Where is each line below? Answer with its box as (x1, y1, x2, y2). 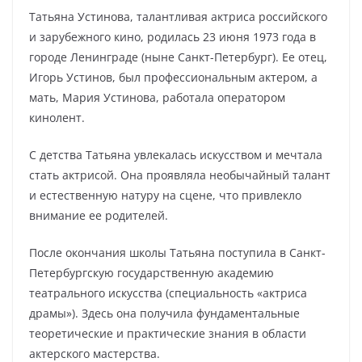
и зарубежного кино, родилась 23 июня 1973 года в (29, 29, 316, 44)
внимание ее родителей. (29, 208, 168, 223)
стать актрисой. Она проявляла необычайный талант (29, 167, 330, 183)
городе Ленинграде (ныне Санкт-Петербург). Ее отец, (29, 49, 327, 65)
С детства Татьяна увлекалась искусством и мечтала (29, 147, 322, 162)
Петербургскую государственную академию (29, 265, 274, 280)
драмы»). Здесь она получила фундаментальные (29, 305, 300, 321)
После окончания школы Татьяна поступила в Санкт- (29, 245, 326, 260)
